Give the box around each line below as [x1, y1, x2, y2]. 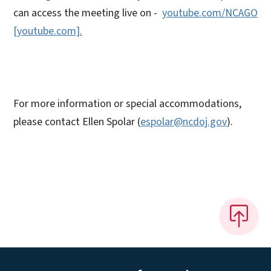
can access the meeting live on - [13, 5, 162, 21]
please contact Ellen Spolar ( [13, 114, 140, 129]
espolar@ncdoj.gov [140, 114, 227, 129]
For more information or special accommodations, [13, 96, 241, 111]
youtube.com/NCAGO [162, 5, 258, 21]
